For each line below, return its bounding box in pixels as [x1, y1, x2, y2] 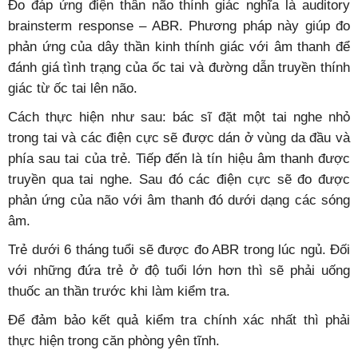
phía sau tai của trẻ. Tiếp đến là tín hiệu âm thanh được [8, 151, 350, 167]
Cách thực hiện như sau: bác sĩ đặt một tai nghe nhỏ [8, 109, 350, 125]
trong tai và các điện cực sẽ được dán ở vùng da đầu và [8, 130, 350, 146]
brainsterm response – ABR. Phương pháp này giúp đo [8, 18, 350, 34]
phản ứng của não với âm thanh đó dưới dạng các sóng [8, 193, 350, 209]
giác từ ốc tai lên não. [8, 81, 137, 97]
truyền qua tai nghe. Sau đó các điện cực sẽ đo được [8, 172, 350, 188]
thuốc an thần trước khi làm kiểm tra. [8, 284, 230, 300]
